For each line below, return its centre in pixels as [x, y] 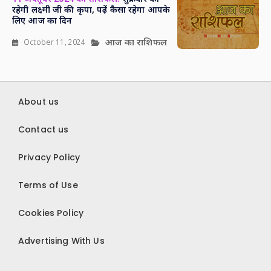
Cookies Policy [51, 213]
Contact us [44, 129]
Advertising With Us [61, 240]
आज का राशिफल [136, 43]
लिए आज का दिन [42, 21]
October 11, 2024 [55, 43]
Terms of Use [48, 185]
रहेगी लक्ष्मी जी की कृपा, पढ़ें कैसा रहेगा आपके [91, 10]
